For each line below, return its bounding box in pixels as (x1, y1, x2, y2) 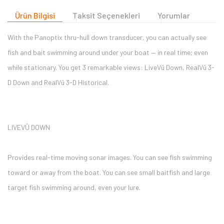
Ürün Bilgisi (15, 10, 55, 20)
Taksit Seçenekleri (72, 10, 140, 20)
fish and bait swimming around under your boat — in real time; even (7, 48, 208, 56)
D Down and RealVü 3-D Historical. (7, 78, 109, 86)
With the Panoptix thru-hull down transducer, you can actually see (7, 33, 206, 41)
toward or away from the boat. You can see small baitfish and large (7, 168, 210, 176)
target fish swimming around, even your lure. (7, 183, 140, 191)
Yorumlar (157, 10, 190, 20)
